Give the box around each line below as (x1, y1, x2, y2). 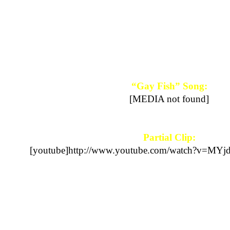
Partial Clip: (143, 132, 196, 143)
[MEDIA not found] (129, 93, 209, 105)
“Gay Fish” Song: (131, 81, 207, 92)
